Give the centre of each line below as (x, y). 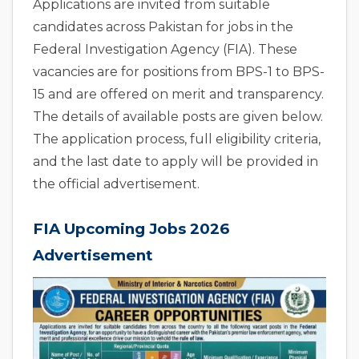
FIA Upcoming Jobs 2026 (131, 229)
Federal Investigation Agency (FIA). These (165, 49)
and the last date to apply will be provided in (175, 161)
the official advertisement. (116, 184)
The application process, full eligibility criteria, (177, 139)
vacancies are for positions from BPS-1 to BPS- (179, 72)
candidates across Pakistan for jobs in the (163, 27)
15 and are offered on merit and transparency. (178, 94)
